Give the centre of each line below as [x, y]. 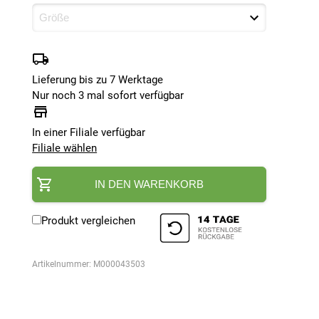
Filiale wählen [65, 148]
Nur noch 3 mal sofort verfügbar [108, 95]
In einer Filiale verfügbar [89, 132]
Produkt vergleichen [89, 220]
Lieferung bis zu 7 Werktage [98, 79]
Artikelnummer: [63, 265]
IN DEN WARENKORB [150, 184]
